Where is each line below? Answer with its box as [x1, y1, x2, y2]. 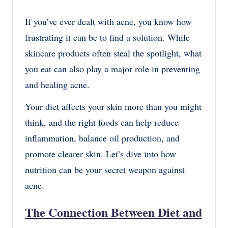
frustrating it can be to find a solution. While [25, 31, 190, 43]
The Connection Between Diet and [25, 203, 202, 221]
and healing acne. [25, 78, 93, 91]
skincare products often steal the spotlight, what [25, 46, 202, 59]
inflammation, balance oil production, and [25, 131, 180, 144]
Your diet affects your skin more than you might [25, 100, 202, 112]
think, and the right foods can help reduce [25, 116, 179, 128]
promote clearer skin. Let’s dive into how [25, 147, 176, 160]
